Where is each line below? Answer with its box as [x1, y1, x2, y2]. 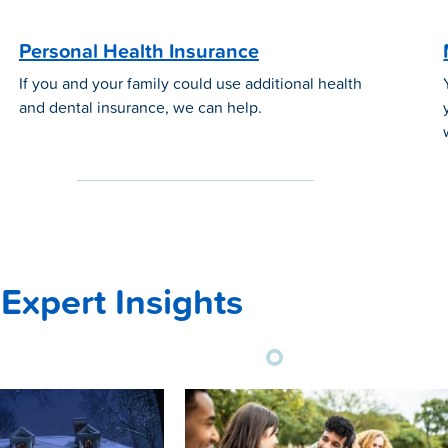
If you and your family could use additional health [18, 71, 362, 96]
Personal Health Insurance [18, 36, 259, 67]
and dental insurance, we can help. [18, 95, 262, 120]
